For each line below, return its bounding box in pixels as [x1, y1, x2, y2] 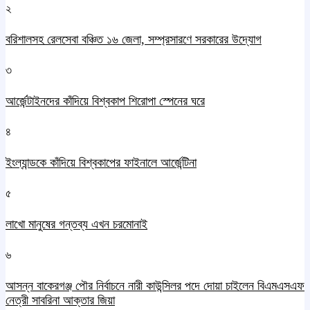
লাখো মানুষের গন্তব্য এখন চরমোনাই [6, 217, 147, 231]
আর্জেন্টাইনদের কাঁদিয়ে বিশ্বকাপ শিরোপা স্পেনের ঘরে [6, 93, 205, 108]
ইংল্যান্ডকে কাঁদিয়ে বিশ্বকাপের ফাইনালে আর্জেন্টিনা [6, 155, 197, 170]
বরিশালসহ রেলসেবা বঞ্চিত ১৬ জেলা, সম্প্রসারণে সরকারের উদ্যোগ [6, 33, 262, 47]
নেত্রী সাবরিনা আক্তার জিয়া [6, 293, 115, 307]
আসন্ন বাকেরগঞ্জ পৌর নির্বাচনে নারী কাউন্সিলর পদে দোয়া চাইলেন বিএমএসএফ [6, 278, 304, 293]
